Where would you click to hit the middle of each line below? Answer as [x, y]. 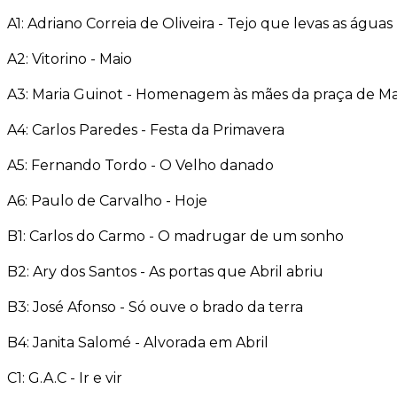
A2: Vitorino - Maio [70, 58]
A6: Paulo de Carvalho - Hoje [107, 200]
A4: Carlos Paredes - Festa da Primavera [146, 129]
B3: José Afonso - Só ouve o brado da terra [155, 307]
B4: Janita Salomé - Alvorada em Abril [138, 342]
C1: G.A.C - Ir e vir [65, 378]
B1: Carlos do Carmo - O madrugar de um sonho [175, 236]
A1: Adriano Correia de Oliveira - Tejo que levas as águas [200, 23]
